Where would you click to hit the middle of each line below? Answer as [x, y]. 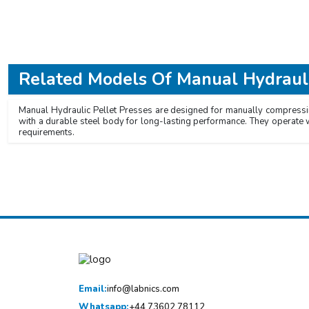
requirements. [47, 132]
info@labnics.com [143, 289]
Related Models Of [98, 79]
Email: [93, 289]
